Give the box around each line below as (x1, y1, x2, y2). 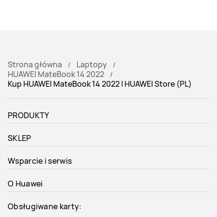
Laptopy (77, 59, 107, 70)
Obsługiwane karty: (8, 201, 82, 212)
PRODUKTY (8, 110, 49, 121)
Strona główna (8, 59, 62, 70)
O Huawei (8, 178, 43, 189)
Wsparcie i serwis (8, 155, 72, 167)
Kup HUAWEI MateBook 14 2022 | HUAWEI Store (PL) (8, 78, 192, 90)
